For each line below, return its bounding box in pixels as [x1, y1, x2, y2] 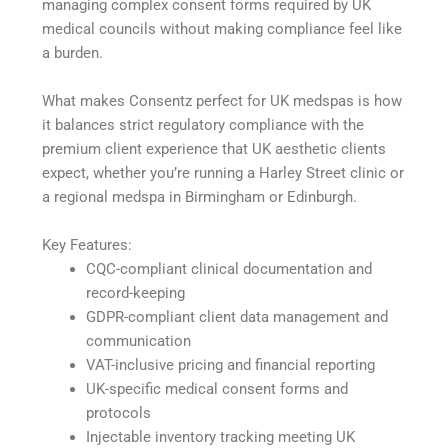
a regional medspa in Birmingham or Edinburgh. [42, 187, 358, 206]
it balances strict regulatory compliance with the [42, 115, 365, 134]
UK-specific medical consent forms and [86, 379, 349, 398]
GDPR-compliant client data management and [86, 307, 389, 326]
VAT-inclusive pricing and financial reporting [86, 355, 376, 374]
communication [86, 331, 192, 350]
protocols [86, 403, 152, 422]
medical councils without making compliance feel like [42, 19, 403, 38]
